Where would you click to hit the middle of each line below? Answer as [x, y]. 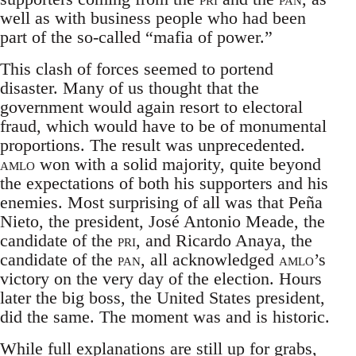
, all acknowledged [210, 260]
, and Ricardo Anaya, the [224, 241]
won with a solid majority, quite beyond [178, 164]
